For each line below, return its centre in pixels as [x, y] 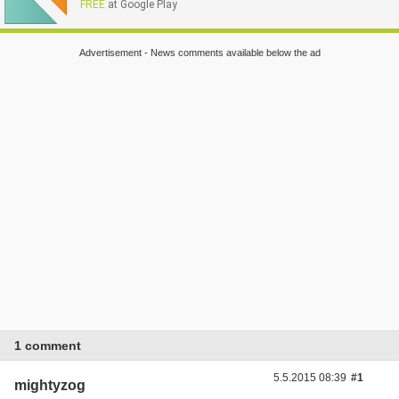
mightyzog [50, 386]
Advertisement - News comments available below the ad [199, 52]
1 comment [48, 345]
